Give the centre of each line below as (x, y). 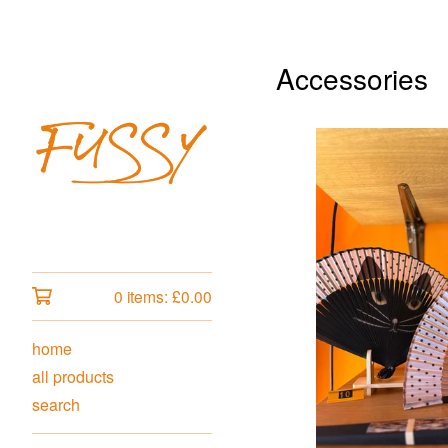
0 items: (143, 296)
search (56, 404)
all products (73, 376)
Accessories (352, 78)
